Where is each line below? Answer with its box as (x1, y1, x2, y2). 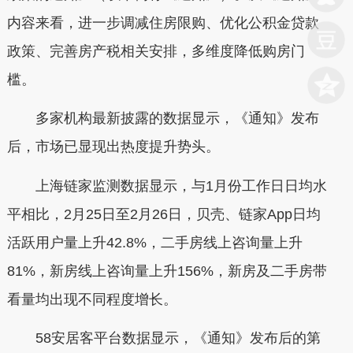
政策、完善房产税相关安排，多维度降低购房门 (6, 43, 305, 59)
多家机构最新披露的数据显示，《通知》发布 (6, 110, 319, 126)
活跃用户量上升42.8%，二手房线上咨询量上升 (6, 234, 303, 251)
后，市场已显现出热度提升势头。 (6, 139, 220, 154)
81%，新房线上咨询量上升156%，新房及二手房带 (6, 262, 327, 279)
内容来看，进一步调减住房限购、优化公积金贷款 (6, 14, 319, 31)
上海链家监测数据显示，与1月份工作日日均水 (6, 177, 327, 194)
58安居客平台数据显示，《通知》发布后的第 (6, 330, 321, 346)
